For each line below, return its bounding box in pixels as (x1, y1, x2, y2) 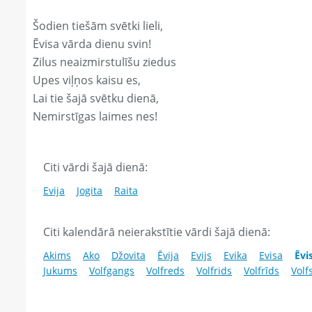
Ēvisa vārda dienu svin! (33, 36, 151, 52)
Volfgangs (89, 264, 134, 278)
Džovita (111, 249, 146, 263)
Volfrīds (244, 264, 279, 278)
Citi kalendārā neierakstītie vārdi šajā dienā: (43, 224, 270, 240)
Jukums (43, 264, 77, 278)
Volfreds (146, 264, 185, 278)
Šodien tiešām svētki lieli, (33, 18, 163, 34)
